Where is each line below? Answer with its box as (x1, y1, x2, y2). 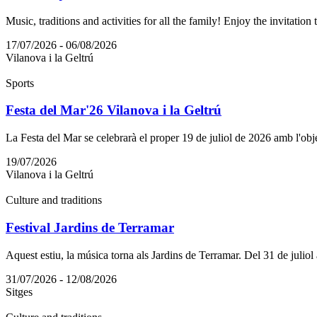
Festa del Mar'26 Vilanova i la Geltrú (6, 103, 221, 118)
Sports (6, 76, 34, 89)
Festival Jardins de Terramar (6, 219, 174, 235)
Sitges (6, 285, 33, 298)
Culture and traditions (6, 194, 102, 207)
